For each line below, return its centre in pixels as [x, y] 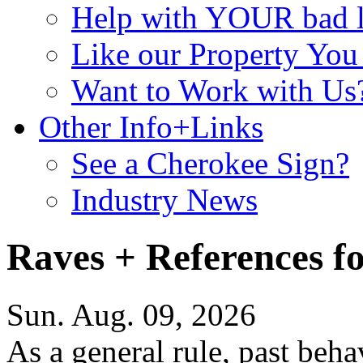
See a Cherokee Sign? [210, 163]
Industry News [164, 200]
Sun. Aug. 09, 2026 [131, 314]
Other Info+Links [151, 127]
